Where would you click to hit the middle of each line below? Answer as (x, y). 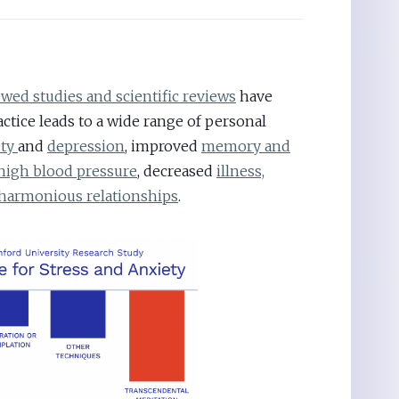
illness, (240, 171)
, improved (163, 147)
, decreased (177, 171)
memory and (246, 147)
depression (86, 147)
